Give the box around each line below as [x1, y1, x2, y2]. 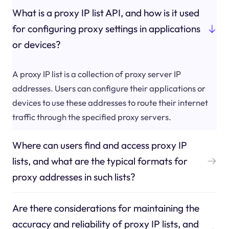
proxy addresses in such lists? [12, 170, 135, 183]
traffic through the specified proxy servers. [12, 111, 171, 122]
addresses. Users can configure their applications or [12, 82, 205, 94]
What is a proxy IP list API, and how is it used [12, 7, 199, 19]
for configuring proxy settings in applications [12, 22, 200, 35]
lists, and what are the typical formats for [12, 154, 188, 167]
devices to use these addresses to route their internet [12, 97, 208, 108]
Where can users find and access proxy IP [12, 139, 187, 151]
